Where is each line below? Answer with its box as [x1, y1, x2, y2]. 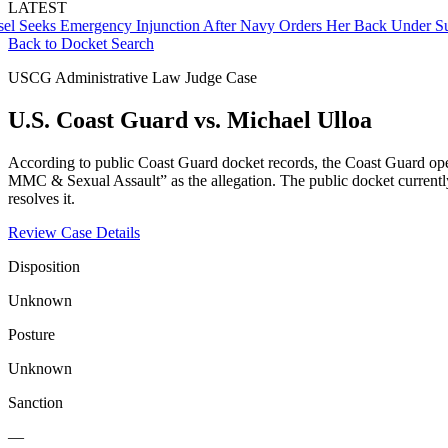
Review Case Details [8, 223, 140, 241]
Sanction [8, 393, 63, 411]
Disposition [8, 257, 80, 275]
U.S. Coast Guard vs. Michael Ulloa [8, 106, 372, 133]
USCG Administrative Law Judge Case [8, 69, 257, 86]
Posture [8, 325, 55, 343]
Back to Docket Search [8, 35, 154, 52]
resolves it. [8, 189, 75, 207]
